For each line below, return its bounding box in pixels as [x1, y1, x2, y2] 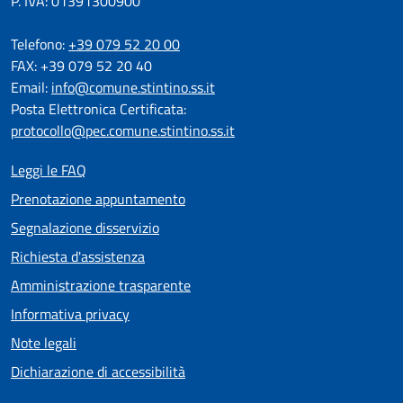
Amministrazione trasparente [11, 274, 191, 297]
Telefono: [11, 33, 68, 56]
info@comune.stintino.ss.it [51, 76, 215, 99]
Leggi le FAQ [11, 159, 86, 182]
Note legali [11, 332, 76, 354]
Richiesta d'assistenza [11, 246, 145, 268]
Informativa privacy [11, 303, 130, 326]
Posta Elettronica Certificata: [11, 98, 186, 121]
